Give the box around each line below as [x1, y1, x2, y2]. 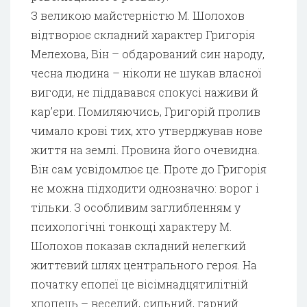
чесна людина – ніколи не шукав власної [31, 65, 262, 80]
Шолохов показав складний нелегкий [31, 238, 246, 253]
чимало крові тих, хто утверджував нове [31, 123, 262, 138]
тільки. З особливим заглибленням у [31, 199, 241, 214]
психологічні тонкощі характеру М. [31, 219, 232, 234]
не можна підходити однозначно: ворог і [31, 180, 259, 195]
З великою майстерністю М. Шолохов [31, 8, 245, 23]
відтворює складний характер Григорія [31, 27, 255, 42]
